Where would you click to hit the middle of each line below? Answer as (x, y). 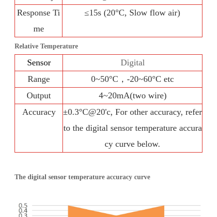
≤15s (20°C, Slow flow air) (132, 13)
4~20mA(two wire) (132, 95)
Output (39, 95)
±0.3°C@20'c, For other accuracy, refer (132, 112)
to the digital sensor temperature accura (132, 128)
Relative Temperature (46, 46)
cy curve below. (132, 144)
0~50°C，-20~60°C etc (132, 79)
